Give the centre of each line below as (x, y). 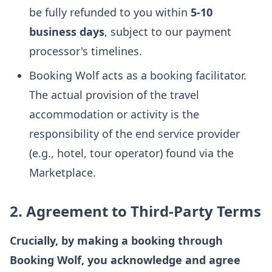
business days (67, 32)
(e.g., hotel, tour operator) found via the (131, 153)
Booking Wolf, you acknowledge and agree (125, 260)
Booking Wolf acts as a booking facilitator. (138, 75)
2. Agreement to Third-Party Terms (135, 211)
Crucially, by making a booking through (116, 240)
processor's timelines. (86, 51)
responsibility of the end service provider (134, 134)
